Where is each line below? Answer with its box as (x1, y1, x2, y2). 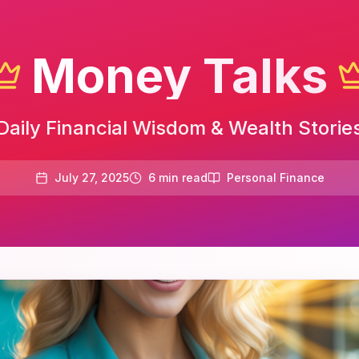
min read (155, 171, 208, 184)
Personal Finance (226, 171, 325, 184)
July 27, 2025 (54, 171, 129, 184)
